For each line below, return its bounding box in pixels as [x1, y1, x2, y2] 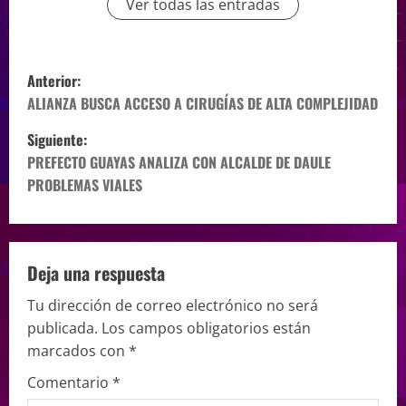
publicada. [27, 317, 98, 338]
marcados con [27, 340, 129, 361]
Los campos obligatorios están [101, 317, 311, 338]
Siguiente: [27, 128, 87, 150]
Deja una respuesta [27, 258, 165, 286]
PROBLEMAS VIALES [27, 173, 142, 196]
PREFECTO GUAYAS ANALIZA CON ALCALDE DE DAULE [27, 150, 331, 173]
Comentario [27, 372, 112, 392]
